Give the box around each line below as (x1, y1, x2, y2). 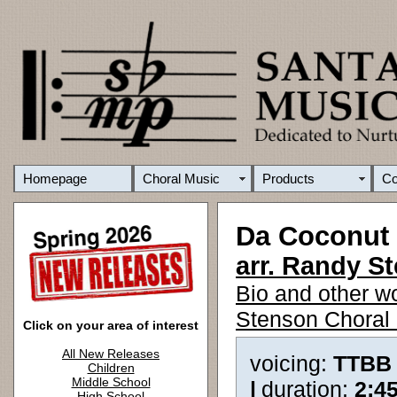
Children (87, 361, 135, 375)
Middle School (71, 375, 151, 389)
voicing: (250, 351, 333, 376)
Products (262, 171, 315, 186)
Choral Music (143, 171, 220, 186)
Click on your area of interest (23, 318, 198, 332)
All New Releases (62, 346, 160, 361)
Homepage (23, 171, 87, 186)
